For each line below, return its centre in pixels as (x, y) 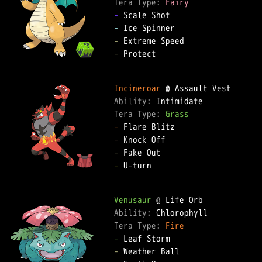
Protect (137, 54)
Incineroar (137, 88)
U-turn (135, 165)
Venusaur (133, 200)
